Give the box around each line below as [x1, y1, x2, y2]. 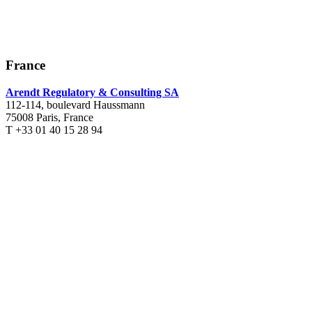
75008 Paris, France [6, 111, 93, 124]
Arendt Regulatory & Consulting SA [6, 86, 179, 99]
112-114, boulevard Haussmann [6, 99, 145, 111]
